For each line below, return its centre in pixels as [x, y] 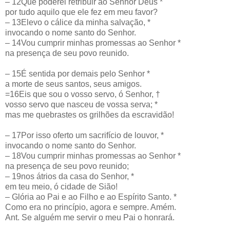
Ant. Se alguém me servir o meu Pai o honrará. [90, 217]
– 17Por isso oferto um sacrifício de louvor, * [84, 135]
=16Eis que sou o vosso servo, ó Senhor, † [83, 94]
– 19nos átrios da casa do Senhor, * [70, 176]
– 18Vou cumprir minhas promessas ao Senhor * [93, 156]
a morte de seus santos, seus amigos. [73, 84]
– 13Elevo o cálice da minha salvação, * [78, 22]
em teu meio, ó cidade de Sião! [61, 186]
